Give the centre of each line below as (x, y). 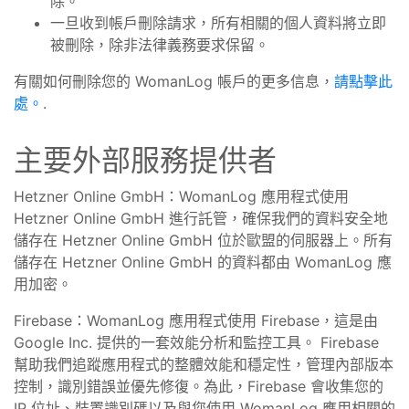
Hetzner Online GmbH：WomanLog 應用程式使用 (181, 196)
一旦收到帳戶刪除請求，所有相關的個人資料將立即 (218, 23)
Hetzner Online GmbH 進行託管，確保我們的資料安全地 (201, 218)
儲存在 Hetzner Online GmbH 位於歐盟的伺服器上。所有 (203, 240)
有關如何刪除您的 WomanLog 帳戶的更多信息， (174, 81)
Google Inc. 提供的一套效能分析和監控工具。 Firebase (196, 342)
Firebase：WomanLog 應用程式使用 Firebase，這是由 (196, 320)
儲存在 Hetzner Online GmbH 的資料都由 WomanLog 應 (203, 262)
